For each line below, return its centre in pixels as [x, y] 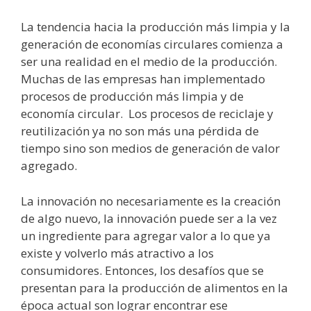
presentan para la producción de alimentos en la [154, 287]
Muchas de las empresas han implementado [143, 79]
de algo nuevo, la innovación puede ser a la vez [149, 218]
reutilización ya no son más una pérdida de [140, 131]
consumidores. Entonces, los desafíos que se [142, 270]
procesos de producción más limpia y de [132, 96]
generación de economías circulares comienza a [152, 44]
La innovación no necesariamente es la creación [151, 201]
